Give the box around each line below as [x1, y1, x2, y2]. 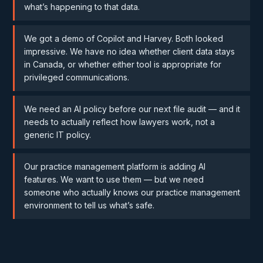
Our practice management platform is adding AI [24, 161, 206, 171]
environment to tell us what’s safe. [24, 200, 155, 210]
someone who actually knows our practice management [24, 187, 241, 197]
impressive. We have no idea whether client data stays [24, 46, 235, 56]
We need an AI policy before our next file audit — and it [24, 104, 241, 114]
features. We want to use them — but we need [24, 174, 204, 184]
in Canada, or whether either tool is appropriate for [24, 59, 222, 69]
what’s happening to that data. [24, 2, 140, 12]
